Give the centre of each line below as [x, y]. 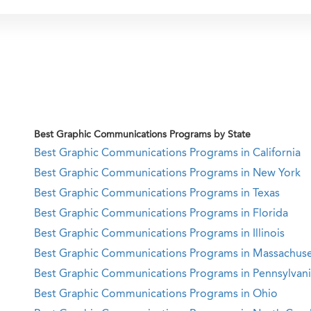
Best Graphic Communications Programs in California [167, 153]
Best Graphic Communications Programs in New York [167, 174]
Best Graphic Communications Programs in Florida [161, 214]
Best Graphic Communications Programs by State [142, 135]
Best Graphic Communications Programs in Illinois [159, 234]
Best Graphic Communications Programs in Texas [157, 194]
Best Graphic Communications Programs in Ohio [156, 294]
